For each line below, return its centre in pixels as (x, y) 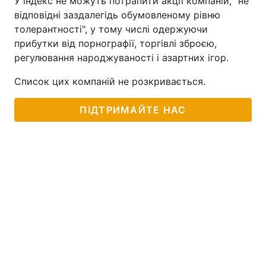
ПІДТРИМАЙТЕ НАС (133, 110)
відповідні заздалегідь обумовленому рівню (117, 15)
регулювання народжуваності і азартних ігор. (121, 58)
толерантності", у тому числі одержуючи (111, 29)
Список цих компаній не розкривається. (110, 81)
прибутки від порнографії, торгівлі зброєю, (115, 43)
